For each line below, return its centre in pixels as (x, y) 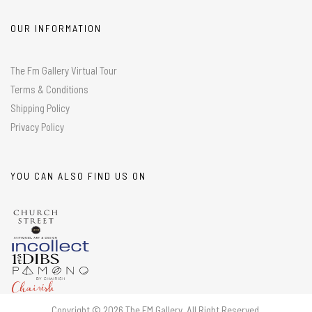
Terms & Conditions (49, 89)
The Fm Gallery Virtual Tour (64, 70)
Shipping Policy (40, 108)
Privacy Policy (37, 126)
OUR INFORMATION (56, 28)
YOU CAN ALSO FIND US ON (78, 175)
